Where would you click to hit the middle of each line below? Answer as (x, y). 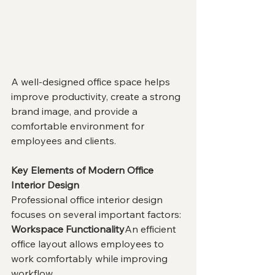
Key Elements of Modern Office (83, 170)
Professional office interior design (88, 200)
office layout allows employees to (89, 244)
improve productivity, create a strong (97, 97)
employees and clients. (64, 141)
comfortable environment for (79, 126)
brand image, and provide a (76, 111)
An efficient (152, 229)
